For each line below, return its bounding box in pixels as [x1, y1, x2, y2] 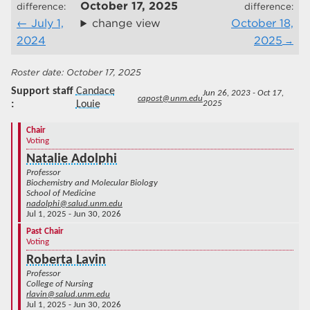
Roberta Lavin [26, 253, 106, 268]
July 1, [31, 17, 64, 30]
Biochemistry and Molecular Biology [26, 179, 158, 188]
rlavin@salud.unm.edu [26, 290, 110, 300]
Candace [75, 86, 115, 98]
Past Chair [26, 227, 64, 237]
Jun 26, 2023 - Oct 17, [202, 89, 284, 98]
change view [92, 17, 161, 30]
